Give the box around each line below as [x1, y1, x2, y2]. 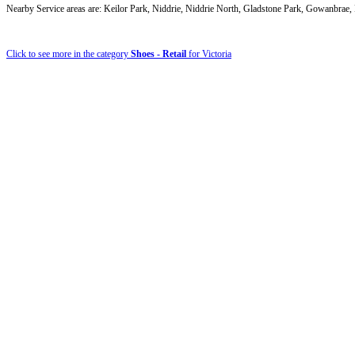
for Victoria [186, 48, 231, 59]
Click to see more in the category [6, 48, 131, 59]
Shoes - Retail [131, 48, 186, 59]
